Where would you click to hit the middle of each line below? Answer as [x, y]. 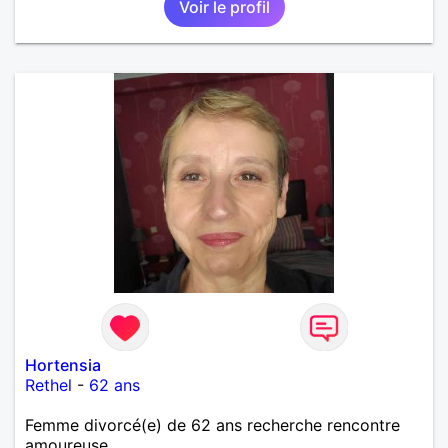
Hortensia [63, 364]
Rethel [48, 384]
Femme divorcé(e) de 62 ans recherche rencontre [212, 424]
